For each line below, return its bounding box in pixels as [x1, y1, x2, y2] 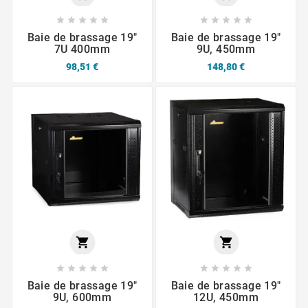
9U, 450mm [196, 43, 256, 56]
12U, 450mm [192, 291, 258, 305]
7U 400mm [54, 43, 111, 56]
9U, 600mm [52, 291, 112, 305]
